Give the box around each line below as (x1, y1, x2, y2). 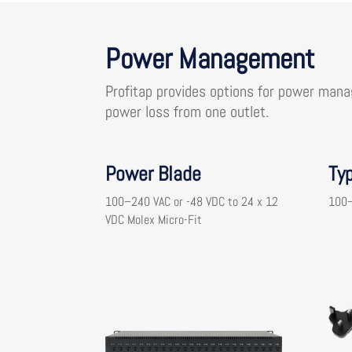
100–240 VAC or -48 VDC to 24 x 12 (105, 193, 279, 211)
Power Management (105, 41, 316, 78)
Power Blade (105, 161, 202, 188)
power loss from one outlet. (105, 101, 269, 123)
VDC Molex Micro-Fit (105, 211, 203, 229)
